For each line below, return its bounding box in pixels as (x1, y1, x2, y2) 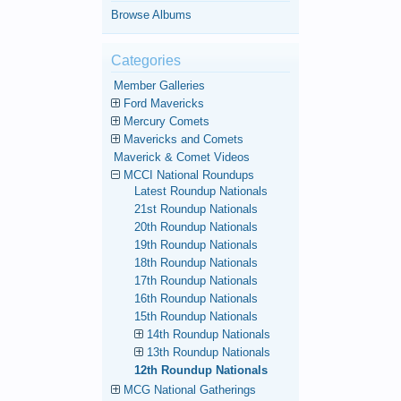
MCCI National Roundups (124, 168, 254, 183)
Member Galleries (114, 79, 206, 93)
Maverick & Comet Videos (114, 150, 251, 165)
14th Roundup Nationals (147, 328, 270, 342)
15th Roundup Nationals (134, 310, 258, 324)
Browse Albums (111, 8, 192, 22)
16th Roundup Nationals (134, 292, 258, 306)
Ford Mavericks (124, 97, 204, 111)
